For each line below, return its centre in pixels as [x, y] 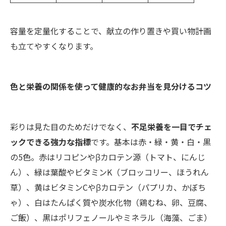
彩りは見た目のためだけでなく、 [71, 126]
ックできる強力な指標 [50, 142]
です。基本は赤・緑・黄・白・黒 [151, 142]
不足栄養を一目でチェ [172, 126]
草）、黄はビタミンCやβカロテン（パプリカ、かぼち [108, 187]
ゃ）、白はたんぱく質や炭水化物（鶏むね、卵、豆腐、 [111, 202]
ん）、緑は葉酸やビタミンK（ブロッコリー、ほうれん [109, 172]
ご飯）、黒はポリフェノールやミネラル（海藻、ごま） [111, 217]
